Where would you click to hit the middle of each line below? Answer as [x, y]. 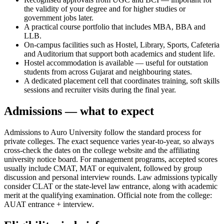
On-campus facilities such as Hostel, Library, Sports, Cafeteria [122, 45]
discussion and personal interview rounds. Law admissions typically [111, 177]
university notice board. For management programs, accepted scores [111, 159]
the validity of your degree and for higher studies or [105, 9]
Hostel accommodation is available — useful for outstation [116, 63]
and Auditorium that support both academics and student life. [119, 54]
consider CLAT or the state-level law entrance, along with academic [111, 186]
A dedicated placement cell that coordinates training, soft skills [122, 81]
